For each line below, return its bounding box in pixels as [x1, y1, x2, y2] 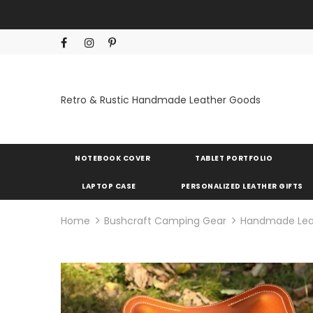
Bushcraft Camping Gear [104, 213, 226, 228]
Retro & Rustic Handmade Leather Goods [61, 92, 261, 107]
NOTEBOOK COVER [75, 152, 150, 163]
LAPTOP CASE [82, 180, 136, 191]
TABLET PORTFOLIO [195, 152, 272, 163]
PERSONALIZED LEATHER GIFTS [180, 180, 303, 191]
